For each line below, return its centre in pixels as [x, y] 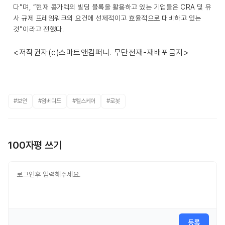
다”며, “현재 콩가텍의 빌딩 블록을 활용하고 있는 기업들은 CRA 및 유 [112, 7]
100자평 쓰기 [35, 145]
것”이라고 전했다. [38, 29]
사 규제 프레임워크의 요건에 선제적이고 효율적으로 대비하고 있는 [107, 18]
